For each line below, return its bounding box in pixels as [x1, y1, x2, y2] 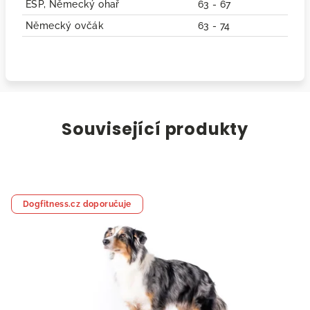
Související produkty [62, 117, 248, 140]
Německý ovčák [26, 19, 104, 31]
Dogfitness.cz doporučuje [23, 199, 131, 209]
